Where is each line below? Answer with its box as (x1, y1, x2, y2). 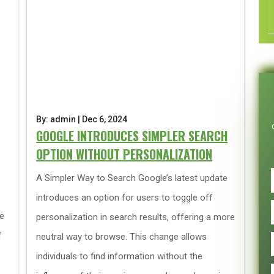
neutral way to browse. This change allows (36, 231, 207, 242)
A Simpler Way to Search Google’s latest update (36, 172, 228, 183)
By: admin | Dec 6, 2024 (36, 114, 128, 124)
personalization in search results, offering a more (36, 212, 235, 223)
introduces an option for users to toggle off (36, 192, 213, 203)
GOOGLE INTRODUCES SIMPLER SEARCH (36, 127, 228, 145)
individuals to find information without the (36, 251, 203, 262)
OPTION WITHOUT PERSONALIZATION (36, 145, 213, 163)
